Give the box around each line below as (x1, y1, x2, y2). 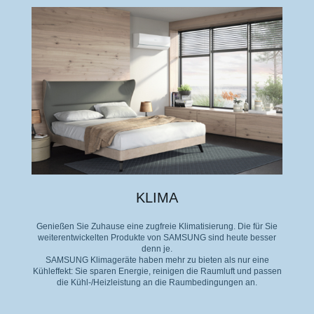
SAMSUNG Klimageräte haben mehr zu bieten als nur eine (45, 254, 269, 265)
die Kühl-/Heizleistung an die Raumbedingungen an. (57, 277, 257, 287)
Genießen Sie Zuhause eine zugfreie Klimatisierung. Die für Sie (36, 221, 278, 231)
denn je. (142, 243, 172, 254)
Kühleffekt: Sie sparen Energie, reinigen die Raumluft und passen (32, 266, 282, 276)
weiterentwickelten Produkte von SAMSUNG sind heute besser (38, 232, 276, 243)
